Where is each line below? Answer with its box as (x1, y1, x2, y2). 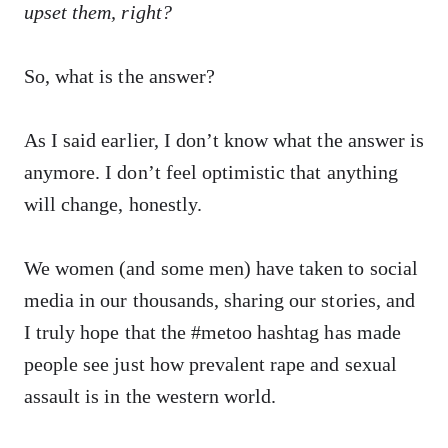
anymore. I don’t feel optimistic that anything (24, 161, 398, 183)
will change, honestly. (24, 193, 202, 215)
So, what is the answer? (24, 65, 215, 87)
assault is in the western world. (24, 385, 277, 407)
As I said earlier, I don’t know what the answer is (24, 129, 425, 151)
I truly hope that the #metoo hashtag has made (24, 321, 401, 343)
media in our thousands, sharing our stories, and (24, 289, 415, 311)
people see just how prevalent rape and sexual (24, 353, 397, 375)
